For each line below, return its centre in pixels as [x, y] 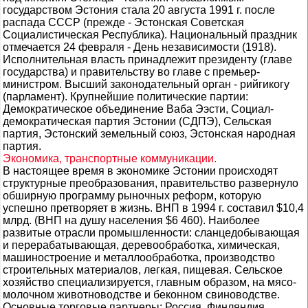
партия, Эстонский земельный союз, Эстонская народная [149, 134]
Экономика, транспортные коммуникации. [110, 158]
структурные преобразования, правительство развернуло [151, 183]
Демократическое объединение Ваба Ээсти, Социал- [138, 109]
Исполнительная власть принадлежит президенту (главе [147, 59]
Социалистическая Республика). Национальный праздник [150, 35]
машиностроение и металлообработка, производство [139, 257]
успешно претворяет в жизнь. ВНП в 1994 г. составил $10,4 [153, 208]
